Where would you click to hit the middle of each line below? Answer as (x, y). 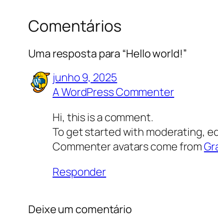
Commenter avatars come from (128, 146)
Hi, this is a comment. (103, 117)
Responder (80, 172)
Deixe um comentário (80, 209)
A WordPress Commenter (113, 92)
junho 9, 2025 (85, 77)
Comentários (75, 26)
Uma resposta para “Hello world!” (108, 53)
